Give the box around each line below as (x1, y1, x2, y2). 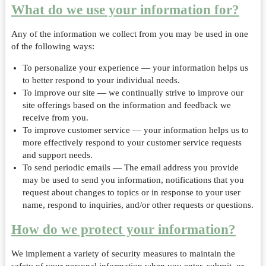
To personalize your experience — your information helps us (22, 63, 248, 72)
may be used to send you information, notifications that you (22, 175, 244, 185)
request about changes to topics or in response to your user (22, 188, 240, 197)
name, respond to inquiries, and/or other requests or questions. (22, 200, 254, 210)
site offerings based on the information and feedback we (22, 100, 231, 110)
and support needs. (22, 150, 93, 160)
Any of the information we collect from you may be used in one (11, 29, 248, 39)
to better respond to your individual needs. (22, 75, 180, 85)
